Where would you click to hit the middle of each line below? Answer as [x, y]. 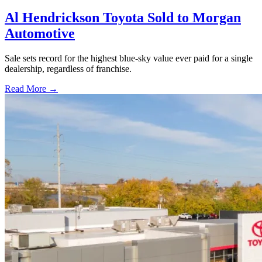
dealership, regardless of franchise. [68, 69]
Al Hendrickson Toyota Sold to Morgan [123, 18]
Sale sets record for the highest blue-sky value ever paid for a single [129, 58]
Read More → [31, 89]
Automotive [40, 34]
